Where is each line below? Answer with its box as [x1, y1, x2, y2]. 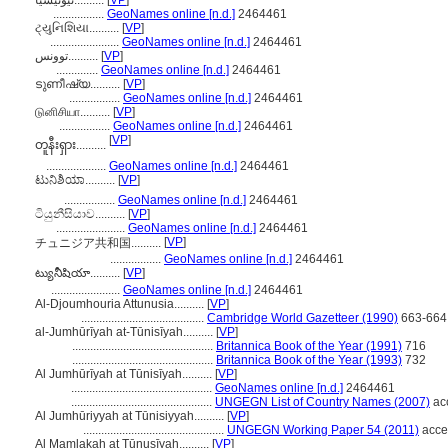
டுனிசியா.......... [35, 105, 113, 119]
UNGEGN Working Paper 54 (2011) [227, 423, 419, 437]
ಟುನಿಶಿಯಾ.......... [35, 173, 118, 187]
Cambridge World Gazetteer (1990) [207, 311, 398, 325]
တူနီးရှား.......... [35, 138, 109, 152]
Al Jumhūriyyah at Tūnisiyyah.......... [35, 409, 227, 423]
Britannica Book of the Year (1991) [216, 339, 402, 353]
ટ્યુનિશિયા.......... [35, 21, 122, 35]
